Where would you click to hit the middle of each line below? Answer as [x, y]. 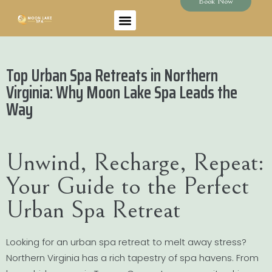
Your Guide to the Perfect [127, 186]
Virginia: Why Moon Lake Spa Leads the [122, 92]
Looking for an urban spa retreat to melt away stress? [126, 242]
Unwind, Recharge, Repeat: [135, 162]
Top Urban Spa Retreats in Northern [112, 75]
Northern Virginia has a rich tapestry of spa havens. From [132, 257]
